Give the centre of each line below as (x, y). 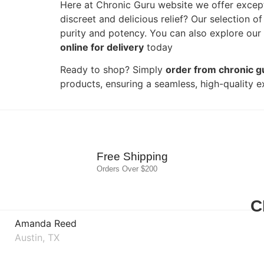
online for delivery (102, 47)
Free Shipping (132, 157)
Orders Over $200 (127, 169)
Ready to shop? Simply (113, 70)
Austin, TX (37, 238)
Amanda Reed (46, 224)
